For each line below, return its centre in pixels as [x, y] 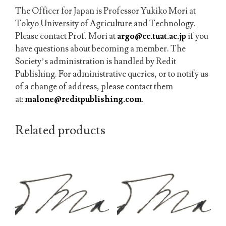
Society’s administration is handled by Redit [96, 62]
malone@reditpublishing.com [83, 100]
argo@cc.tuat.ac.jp [152, 37]
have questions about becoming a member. [93, 49]
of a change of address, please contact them [94, 87]
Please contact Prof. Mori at [66, 37]
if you [198, 37]
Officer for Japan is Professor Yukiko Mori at [114, 11]
